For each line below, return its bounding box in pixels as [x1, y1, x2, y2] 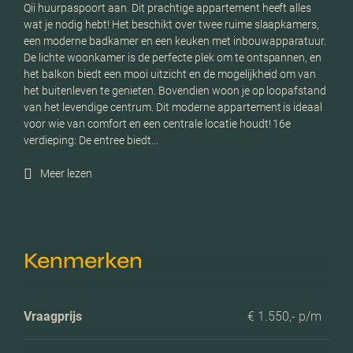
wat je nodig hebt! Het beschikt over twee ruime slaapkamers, [24, 17, 320, 31]
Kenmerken [24, 247, 143, 274]
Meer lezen [40, 167, 92, 180]
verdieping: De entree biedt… [24, 133, 158, 147]
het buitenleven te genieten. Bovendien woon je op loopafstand [24, 84, 327, 97]
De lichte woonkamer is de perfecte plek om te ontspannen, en [24, 50, 322, 64]
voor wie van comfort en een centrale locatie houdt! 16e [24, 117, 292, 130]
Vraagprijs [24, 308, 82, 324]
